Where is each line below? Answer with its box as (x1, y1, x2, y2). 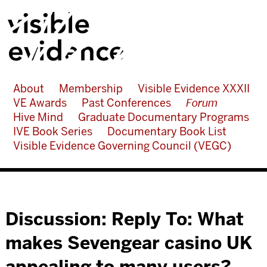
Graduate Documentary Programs (77, 110, 249, 124)
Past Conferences (81, 96, 171, 110)
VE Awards (13, 96, 67, 110)
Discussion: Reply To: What (5, 207, 244, 231)
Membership (58, 82, 123, 95)
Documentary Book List (107, 125, 226, 138)
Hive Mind (13, 110, 63, 124)
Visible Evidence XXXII (137, 82, 250, 95)
